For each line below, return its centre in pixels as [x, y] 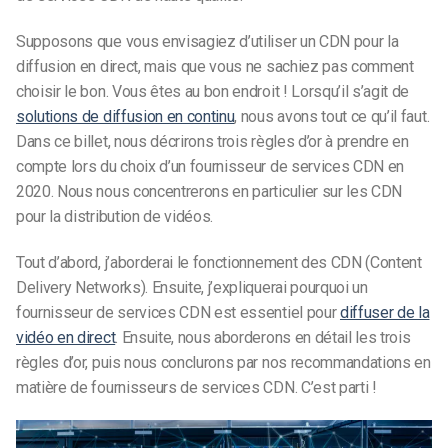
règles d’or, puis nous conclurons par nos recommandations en [223, 362]
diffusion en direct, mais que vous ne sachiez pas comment [215, 66]
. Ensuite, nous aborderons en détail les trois [263, 337]
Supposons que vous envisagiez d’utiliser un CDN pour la [207, 41]
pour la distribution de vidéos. [115, 216]
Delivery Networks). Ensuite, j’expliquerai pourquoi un [192, 287]
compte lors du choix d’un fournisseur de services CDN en [210, 166]
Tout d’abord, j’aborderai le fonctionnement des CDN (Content [219, 262]
